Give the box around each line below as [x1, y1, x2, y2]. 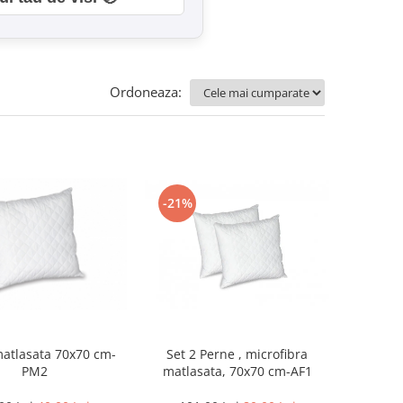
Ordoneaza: [110, 83, 182, 101]
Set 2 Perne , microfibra [166, 345, 308, 363]
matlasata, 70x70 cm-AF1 [162, 363, 312, 380]
